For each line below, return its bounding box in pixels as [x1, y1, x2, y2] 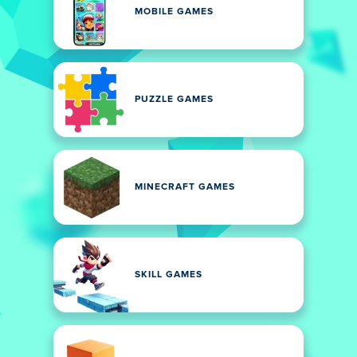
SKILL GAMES [135, 270, 202, 280]
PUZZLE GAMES [135, 95, 214, 104]
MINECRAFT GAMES [135, 182, 235, 192]
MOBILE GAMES [135, 7, 214, 17]
